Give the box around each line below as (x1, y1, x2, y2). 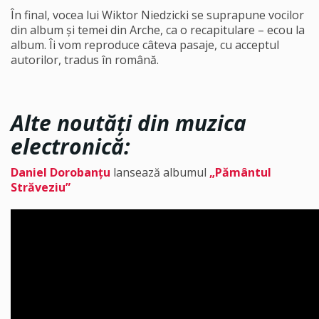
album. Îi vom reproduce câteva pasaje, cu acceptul (11, 37, 279, 53)
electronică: (11, 132, 130, 161)
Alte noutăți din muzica (11, 108, 246, 137)
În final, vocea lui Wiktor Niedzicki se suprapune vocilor (11, 7, 304, 23)
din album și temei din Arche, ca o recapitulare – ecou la (11, 22, 305, 38)
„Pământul (209, 164, 271, 180)
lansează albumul (110, 164, 209, 180)
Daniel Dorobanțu (11, 164, 110, 180)
